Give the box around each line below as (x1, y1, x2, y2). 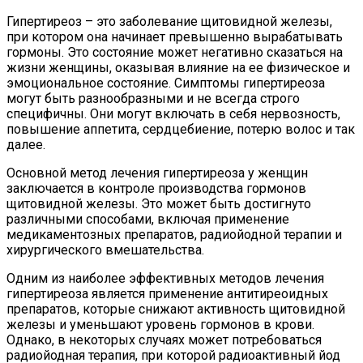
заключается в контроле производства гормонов (6, 180, 306, 196)
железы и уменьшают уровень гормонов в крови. (6, 316, 314, 332)
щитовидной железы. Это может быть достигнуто (6, 195, 311, 211)
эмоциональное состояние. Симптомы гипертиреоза (6, 75, 325, 91)
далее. (6, 136, 45, 152)
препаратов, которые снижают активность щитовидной (6, 301, 345, 317)
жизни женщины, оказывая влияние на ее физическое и (6, 59, 350, 75)
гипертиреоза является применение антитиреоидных (6, 285, 328, 301)
